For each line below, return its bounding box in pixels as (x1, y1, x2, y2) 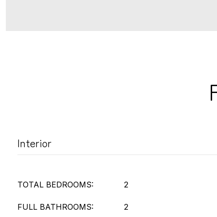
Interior (17, 135, 51, 150)
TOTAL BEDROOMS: (17, 180, 93, 189)
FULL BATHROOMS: (17, 202, 93, 212)
